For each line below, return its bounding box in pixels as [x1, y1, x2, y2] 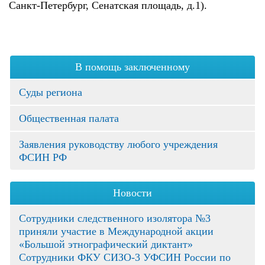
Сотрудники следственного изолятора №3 [19, 212, 211, 224]
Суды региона [19, 86, 82, 98]
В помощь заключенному [75, 61, 190, 73]
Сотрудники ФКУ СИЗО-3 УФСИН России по [19, 251, 231, 263]
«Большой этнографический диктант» [19, 238, 193, 250]
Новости [113, 187, 152, 199]
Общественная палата [19, 112, 119, 124]
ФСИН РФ [19, 151, 67, 163]
